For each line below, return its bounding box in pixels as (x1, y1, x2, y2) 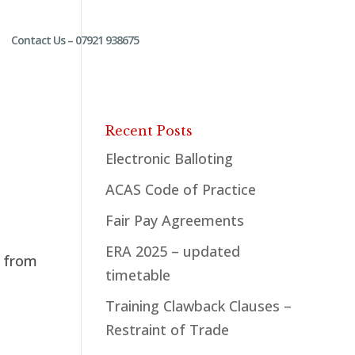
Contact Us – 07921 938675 (11, 32, 139, 48)
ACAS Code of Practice (105, 180, 256, 199)
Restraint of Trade (105, 320, 229, 339)
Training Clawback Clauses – (105, 296, 292, 315)
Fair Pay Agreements (105, 211, 244, 230)
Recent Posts (105, 123, 193, 139)
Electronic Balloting (105, 149, 233, 168)
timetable (105, 265, 170, 284)
